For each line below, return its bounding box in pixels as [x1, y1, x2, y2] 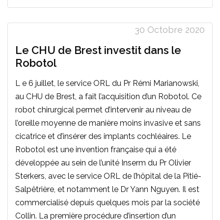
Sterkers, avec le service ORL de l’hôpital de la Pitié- [15, 171, 201, 181]
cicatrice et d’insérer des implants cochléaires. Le [15, 131, 191, 141]
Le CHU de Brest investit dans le [15, 43, 181, 56]
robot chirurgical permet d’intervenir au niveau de [15, 105, 191, 114]
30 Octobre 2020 [135, 24, 205, 35]
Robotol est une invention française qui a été [15, 144, 176, 154]
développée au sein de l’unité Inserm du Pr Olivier [15, 158, 191, 167]
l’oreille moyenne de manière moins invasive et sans [15, 118, 201, 128]
